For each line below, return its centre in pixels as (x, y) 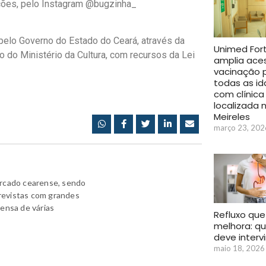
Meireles (232, 116)
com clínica (239, 94)
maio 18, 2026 (239, 248)
